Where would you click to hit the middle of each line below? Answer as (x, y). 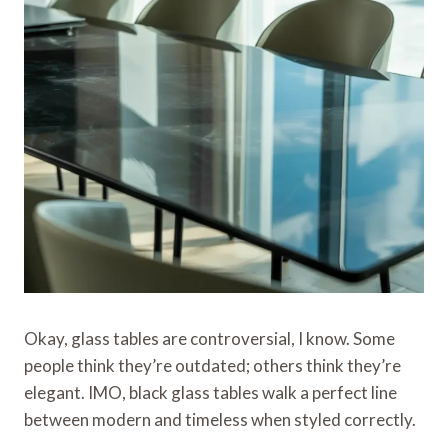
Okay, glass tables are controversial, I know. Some (209, 338)
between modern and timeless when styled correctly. (220, 419)
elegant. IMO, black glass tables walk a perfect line (210, 392)
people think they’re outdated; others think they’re (212, 365)
